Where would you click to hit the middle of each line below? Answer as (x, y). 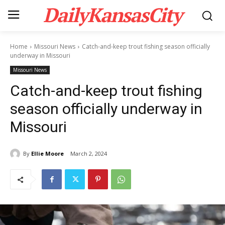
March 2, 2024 (89, 154)
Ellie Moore (47, 153)
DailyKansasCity (112, 15)
